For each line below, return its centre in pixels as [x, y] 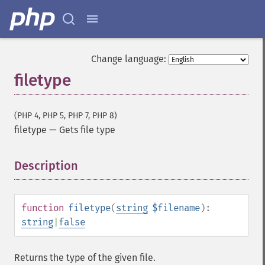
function [43, 208]
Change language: [129, 59]
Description [46, 166]
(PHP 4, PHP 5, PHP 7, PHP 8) [66, 116]
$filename [176, 208]
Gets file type [87, 130]
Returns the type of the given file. [85, 258]
